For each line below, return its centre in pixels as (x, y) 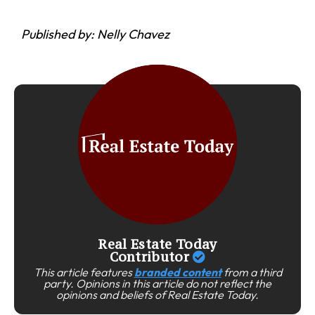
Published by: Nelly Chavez (95, 34)
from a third (251, 272)
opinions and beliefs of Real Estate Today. (157, 295)
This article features (84, 272)
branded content (178, 272)
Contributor (151, 257)
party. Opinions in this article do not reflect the (157, 284)
